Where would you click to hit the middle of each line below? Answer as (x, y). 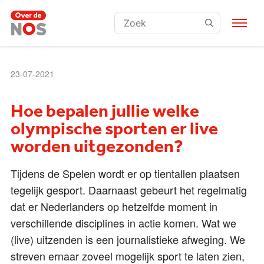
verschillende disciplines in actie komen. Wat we (123, 223)
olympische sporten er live (114, 129)
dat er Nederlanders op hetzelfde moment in (114, 206)
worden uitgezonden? (97, 147)
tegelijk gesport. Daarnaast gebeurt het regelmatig (129, 190)
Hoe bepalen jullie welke (105, 112)
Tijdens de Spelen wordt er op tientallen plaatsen (125, 173)
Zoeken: (131, 20)
